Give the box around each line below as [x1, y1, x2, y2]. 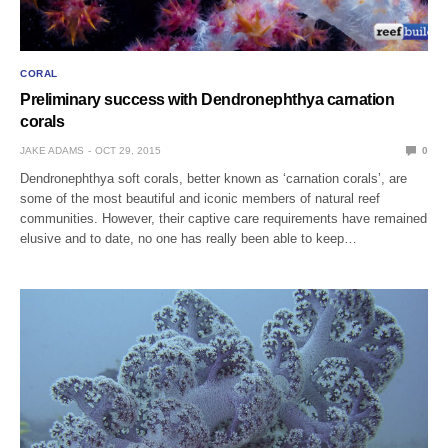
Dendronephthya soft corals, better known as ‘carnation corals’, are [20, 170, 408, 186]
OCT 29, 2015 [95, 144, 161, 156]
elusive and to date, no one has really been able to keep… [20, 230, 358, 246]
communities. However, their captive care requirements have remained [20, 210, 428, 226]
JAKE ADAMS [20, 144, 84, 156]
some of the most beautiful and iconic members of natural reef [20, 190, 381, 206]
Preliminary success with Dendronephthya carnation [20, 90, 395, 108]
